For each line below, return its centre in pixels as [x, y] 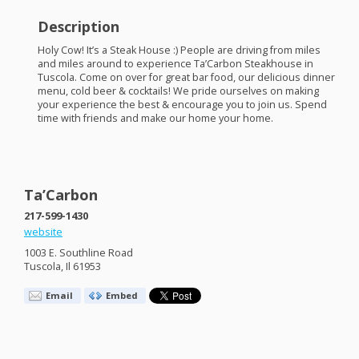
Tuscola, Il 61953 [63, 266]
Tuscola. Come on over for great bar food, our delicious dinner [186, 77]
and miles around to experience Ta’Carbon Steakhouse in [175, 63]
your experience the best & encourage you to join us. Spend [182, 104]
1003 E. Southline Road [79, 253]
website [43, 232]
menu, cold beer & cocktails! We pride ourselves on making [178, 91]
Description [78, 26]
